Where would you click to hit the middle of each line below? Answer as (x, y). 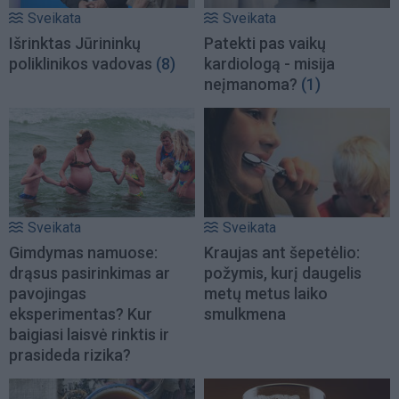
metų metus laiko (266, 294)
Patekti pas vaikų (265, 43)
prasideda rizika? (70, 355)
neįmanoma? (251, 84)
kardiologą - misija (269, 63)
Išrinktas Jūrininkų (75, 43)
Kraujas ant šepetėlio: (282, 253)
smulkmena (245, 314)
